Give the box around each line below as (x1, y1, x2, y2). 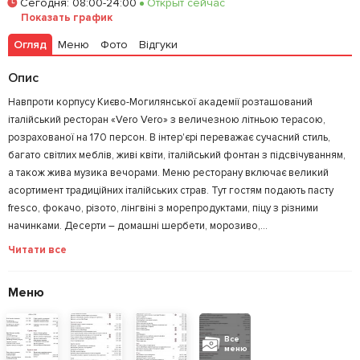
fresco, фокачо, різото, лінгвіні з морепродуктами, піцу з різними (8, 202, 318, 215)
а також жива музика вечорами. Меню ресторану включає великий (8, 166, 329, 180)
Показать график (21, 11, 112, 25)
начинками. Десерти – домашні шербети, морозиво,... (8, 219, 268, 233)
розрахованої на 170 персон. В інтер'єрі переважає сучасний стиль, (8, 131, 330, 145)
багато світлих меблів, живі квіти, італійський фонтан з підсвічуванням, (8, 149, 346, 162)
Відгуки (139, 38, 178, 52)
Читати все (8, 243, 67, 257)
